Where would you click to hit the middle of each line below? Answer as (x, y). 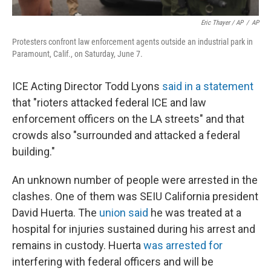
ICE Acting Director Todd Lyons (87, 86)
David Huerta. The (56, 213)
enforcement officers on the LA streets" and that (128, 119)
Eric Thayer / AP (222, 23)
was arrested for (183, 245)
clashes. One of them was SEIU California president (135, 196)
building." (34, 152)
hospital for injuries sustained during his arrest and (134, 229)
